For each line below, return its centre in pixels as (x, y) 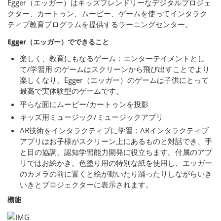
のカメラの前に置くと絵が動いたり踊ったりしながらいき (116, 173)
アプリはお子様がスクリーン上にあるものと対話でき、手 (116, 141)
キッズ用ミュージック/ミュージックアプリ (92, 117)
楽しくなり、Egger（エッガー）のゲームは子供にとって (114, 80)
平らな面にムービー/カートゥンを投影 (84, 104)
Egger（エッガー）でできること (58, 42)
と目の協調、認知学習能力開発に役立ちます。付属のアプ (116, 152)
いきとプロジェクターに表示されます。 (86, 184)
